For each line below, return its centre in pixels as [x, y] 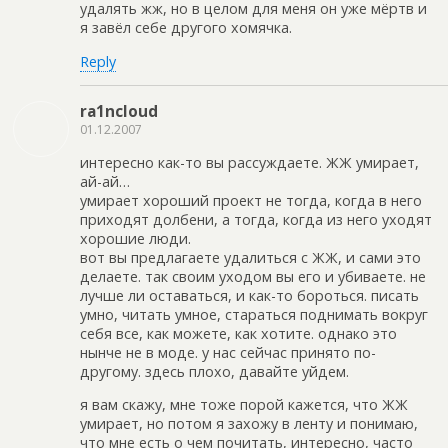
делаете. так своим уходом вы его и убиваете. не [253, 276]
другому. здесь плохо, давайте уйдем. [214, 371]
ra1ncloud [119, 111]
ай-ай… [105, 181]
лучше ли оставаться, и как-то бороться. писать [249, 295]
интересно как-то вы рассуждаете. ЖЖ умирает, [249, 162]
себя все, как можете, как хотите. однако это [238, 333]
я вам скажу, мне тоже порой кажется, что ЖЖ [244, 405]
